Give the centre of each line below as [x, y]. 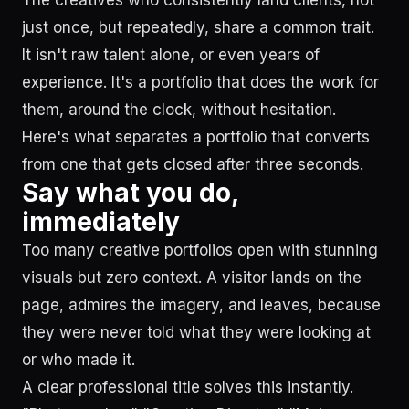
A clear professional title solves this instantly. [188, 387]
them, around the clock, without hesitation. [179, 110]
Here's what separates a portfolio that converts [196, 137]
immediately [101, 222]
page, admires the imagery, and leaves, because [201, 305]
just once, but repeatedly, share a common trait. [198, 27]
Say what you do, [130, 193]
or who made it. [79, 360]
